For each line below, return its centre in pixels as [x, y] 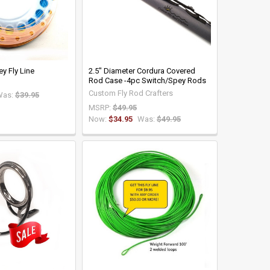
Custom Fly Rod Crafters [130, 93]
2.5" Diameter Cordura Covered [142, 71]
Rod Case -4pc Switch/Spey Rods [147, 80]
